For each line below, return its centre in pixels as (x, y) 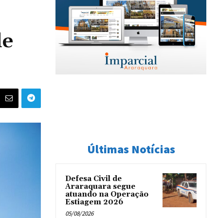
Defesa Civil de (93, 179)
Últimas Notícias (131, 149)
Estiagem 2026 (94, 202)
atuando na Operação (107, 194)
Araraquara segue (100, 187)
